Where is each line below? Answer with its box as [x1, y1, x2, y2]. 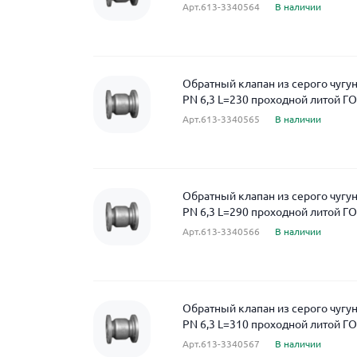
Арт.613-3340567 [182, 339, 260, 349]
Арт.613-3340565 [182, 114, 260, 124]
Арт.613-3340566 [182, 226, 260, 237]
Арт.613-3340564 [182, 2, 260, 12]
